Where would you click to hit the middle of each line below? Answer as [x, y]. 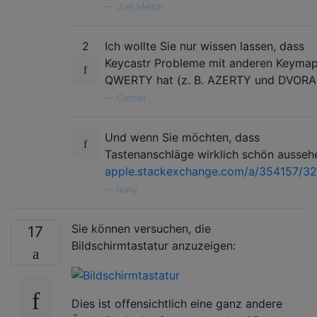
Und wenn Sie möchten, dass [182, 138]
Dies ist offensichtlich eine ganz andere [177, 303]
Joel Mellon [140, 7]
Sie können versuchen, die [141, 229]
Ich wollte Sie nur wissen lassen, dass [204, 46]
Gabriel [131, 98]
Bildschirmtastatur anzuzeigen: [154, 246]
